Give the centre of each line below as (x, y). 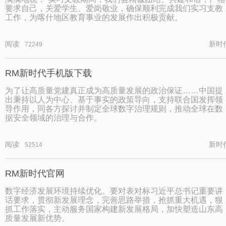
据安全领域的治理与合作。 (53, 118)
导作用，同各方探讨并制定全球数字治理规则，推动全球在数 (114, 108)
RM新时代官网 (35, 173)
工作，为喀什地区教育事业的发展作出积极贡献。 (94, 17)
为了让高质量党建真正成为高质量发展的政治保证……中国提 (114, 90)
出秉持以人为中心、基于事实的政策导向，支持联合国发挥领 (114, 99)
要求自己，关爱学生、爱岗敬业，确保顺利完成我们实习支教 (114, 8)
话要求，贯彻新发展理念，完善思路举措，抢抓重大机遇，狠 (114, 200)
